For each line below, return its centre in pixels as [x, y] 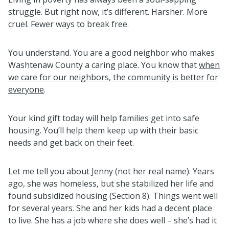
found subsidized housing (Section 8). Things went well [113, 196]
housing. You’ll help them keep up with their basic [103, 130]
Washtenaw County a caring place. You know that [104, 65]
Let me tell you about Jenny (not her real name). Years [111, 171]
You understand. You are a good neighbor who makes [111, 52]
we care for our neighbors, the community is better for [113, 77]
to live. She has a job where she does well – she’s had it [112, 220]
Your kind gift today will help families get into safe [104, 118]
